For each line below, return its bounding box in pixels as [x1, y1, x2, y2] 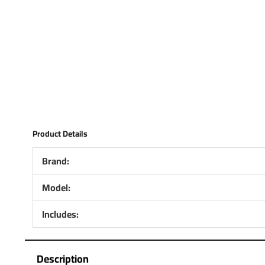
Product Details [32, 125, 88, 141]
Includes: [41, 205, 79, 223]
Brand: [41, 151, 69, 170]
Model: [41, 178, 70, 196]
